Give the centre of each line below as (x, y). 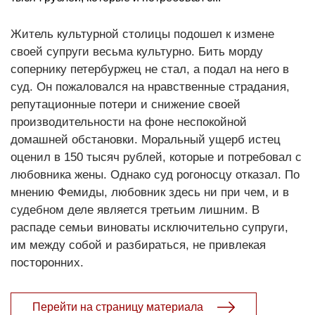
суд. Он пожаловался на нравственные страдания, (150, 86)
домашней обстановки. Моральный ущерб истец (146, 139)
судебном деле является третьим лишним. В (135, 210)
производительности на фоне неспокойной (129, 122)
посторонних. (47, 262)
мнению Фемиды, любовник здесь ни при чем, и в (150, 192)
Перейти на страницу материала (118, 307)
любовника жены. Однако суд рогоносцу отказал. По (155, 174)
